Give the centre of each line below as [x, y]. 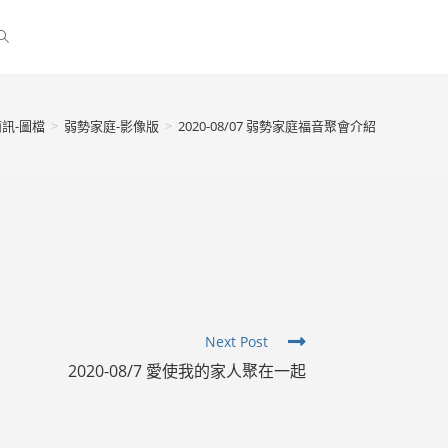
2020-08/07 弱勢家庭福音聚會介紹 [277, 125]
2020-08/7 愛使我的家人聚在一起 [187, 371]
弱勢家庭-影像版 [111, 125]
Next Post [236, 341]
